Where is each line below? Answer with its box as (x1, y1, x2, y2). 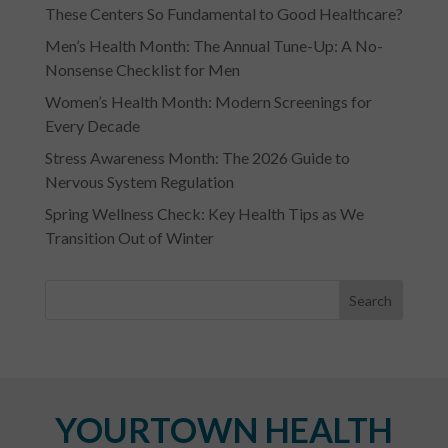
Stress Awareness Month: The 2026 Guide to (44, 148, 350, 168)
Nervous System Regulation (44, 172, 234, 192)
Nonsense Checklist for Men (44, 60, 240, 80)
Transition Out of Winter (44, 228, 214, 248)
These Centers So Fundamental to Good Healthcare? (44, 4, 403, 24)
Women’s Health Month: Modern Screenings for (44, 92, 372, 112)
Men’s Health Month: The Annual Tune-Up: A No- (44, 36, 383, 56)
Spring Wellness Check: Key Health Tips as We (44, 204, 364, 224)
